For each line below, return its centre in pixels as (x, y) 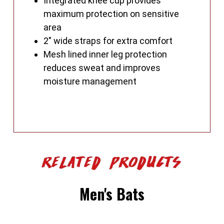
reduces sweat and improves (102, 68)
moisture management (90, 81)
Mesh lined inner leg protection (105, 54)
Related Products (112, 161)
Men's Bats (112, 194)
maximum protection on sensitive (111, 14)
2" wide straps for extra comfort (108, 41)
